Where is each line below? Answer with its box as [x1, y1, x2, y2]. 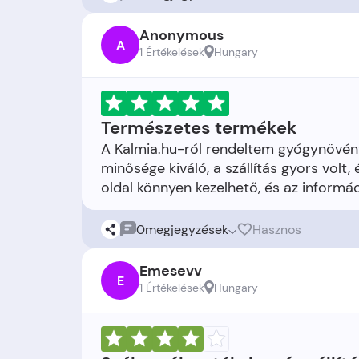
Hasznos [252, 220, 301, 238]
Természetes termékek [101, 116, 297, 139]
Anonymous [139, 26, 224, 45]
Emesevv [139, 261, 202, 280]
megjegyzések [145, 220, 228, 238]
